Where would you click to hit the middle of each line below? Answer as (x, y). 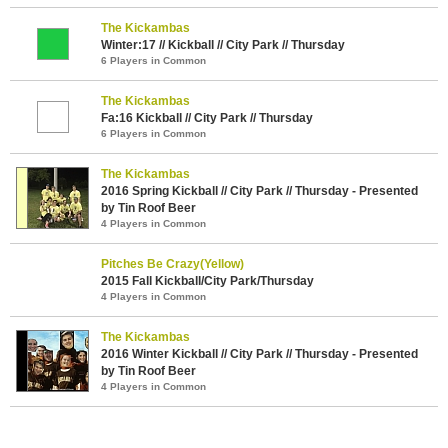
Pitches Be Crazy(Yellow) (172, 263)
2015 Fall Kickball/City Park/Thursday (207, 280)
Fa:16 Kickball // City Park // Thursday (207, 117)
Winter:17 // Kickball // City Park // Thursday (223, 44)
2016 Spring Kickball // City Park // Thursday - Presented (259, 190)
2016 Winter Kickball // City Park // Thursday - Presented (259, 353)
